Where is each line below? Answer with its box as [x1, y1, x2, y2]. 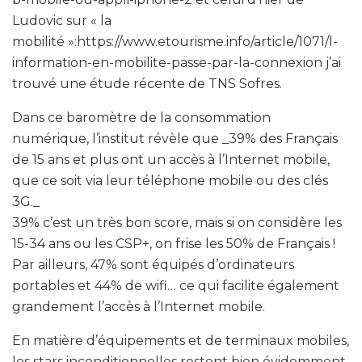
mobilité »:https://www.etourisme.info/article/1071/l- [12, 33, 338, 49]
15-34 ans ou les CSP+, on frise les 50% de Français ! [12, 235, 335, 251]
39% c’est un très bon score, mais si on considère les [12, 214, 342, 230]
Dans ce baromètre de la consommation [12, 109, 271, 125]
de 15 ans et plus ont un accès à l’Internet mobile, [12, 151, 330, 167]
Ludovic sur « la [12, 12, 112, 28]
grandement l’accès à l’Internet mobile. [12, 298, 265, 314]
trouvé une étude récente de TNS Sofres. [12, 75, 282, 91]
